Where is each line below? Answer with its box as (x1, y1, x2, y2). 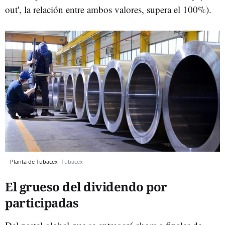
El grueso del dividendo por (5, 178, 167, 195)
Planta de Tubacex (10, 157, 59, 165)
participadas (5, 194, 78, 211)
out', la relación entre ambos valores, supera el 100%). (5, 3, 211, 16)
